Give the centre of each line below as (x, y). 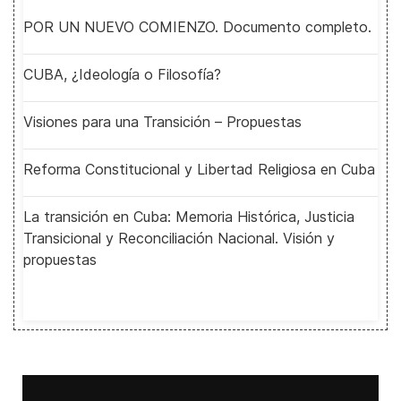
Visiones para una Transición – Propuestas (162, 122)
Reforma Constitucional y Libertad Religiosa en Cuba (199, 169)
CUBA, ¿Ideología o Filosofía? (122, 74)
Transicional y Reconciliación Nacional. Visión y (179, 238)
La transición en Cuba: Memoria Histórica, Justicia (189, 217)
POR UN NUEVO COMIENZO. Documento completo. (197, 27)
